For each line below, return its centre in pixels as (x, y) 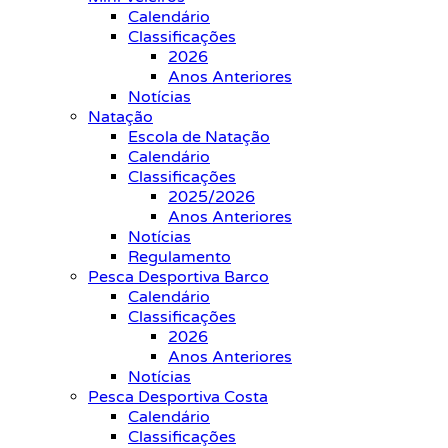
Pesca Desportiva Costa (178, 397)
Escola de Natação (199, 137)
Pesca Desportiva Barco (178, 277)
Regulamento (179, 257)
